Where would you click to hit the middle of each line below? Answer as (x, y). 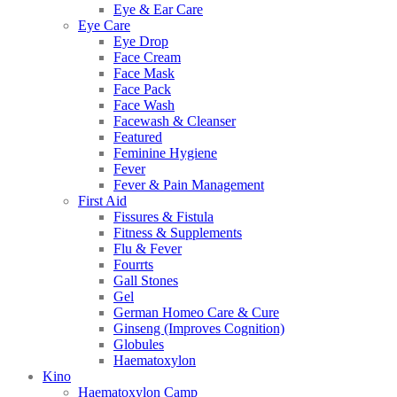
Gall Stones (146, 281)
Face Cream (147, 58)
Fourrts (133, 265)
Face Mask (144, 74)
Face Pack (142, 90)
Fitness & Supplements (178, 233)
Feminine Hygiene (165, 153)
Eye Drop (141, 42)
